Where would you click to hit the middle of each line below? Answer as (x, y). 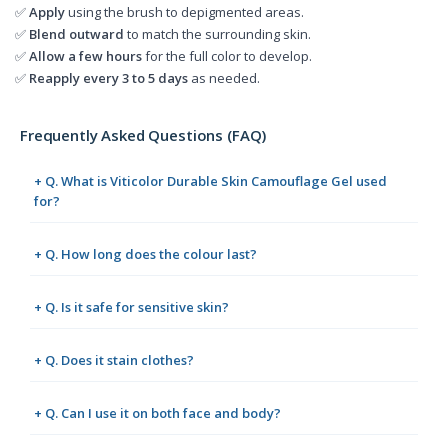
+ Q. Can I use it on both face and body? (157, 412)
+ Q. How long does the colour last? (145, 253)
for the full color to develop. (227, 55)
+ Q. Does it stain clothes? (114, 359)
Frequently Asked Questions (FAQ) (143, 134)
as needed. (224, 77)
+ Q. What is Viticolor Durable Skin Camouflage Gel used (210, 180)
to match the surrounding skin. (217, 33)
